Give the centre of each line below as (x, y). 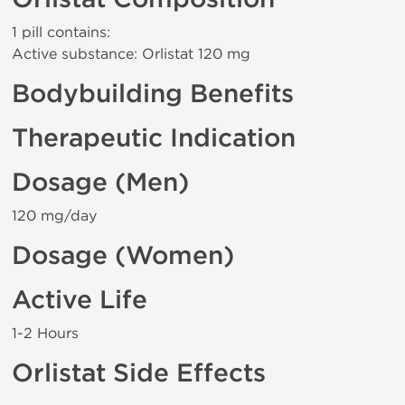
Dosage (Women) (123, 256)
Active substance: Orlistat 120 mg (131, 54)
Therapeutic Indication (154, 138)
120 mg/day (54, 216)
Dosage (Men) (100, 183)
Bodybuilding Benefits (153, 94)
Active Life (80, 300)
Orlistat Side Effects (139, 373)
